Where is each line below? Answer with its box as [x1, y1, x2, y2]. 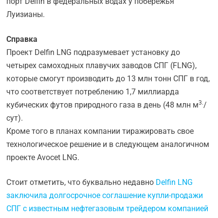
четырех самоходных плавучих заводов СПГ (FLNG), [6, 61, 197, 70]
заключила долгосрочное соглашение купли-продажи [6, 191, 203, 200]
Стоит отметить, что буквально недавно [6, 178, 156, 187]
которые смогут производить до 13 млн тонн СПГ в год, [6, 74, 210, 83]
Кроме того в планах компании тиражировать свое [6, 127, 194, 136]
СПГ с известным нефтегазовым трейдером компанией [6, 204, 209, 213]
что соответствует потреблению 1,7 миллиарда [6, 87, 180, 96]
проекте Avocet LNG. [6, 153, 80, 162]
